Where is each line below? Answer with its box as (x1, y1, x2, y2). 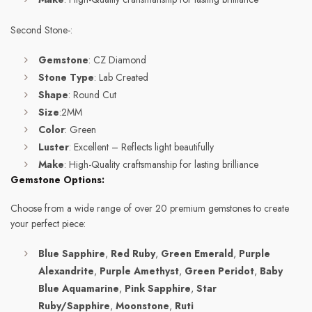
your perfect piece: (10, 217, 86, 231)
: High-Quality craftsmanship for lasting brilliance (64, 157, 258, 171)
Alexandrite (38, 264, 94, 278)
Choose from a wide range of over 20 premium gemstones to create (10, 201, 289, 215)
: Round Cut (68, 88, 116, 102)
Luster (38, 140, 69, 154)
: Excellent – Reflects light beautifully (69, 140, 214, 154)
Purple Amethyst (100, 264, 179, 278)
